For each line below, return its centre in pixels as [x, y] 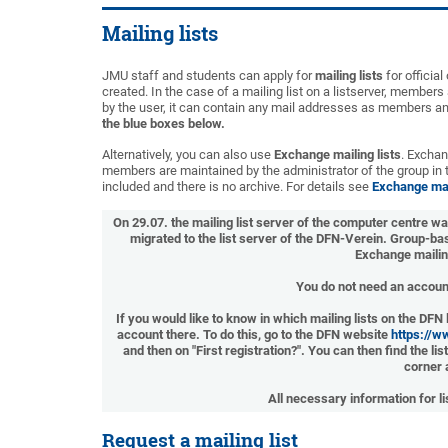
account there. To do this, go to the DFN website [253, 334]
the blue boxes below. [163, 123]
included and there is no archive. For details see [237, 186]
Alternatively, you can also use [188, 154]
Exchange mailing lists [337, 154]
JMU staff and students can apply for [208, 75]
